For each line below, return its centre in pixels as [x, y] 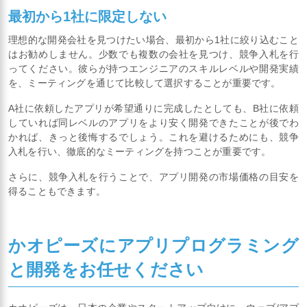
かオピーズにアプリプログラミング [153, 245]
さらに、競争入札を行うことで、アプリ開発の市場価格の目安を [153, 177]
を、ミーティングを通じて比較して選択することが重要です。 [145, 83]
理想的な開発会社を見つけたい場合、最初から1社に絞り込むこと [153, 40]
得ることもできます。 [57, 192]
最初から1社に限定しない [87, 17]
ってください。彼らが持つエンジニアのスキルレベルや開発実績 [153, 69]
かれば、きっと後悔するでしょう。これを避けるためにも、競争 [153, 137]
